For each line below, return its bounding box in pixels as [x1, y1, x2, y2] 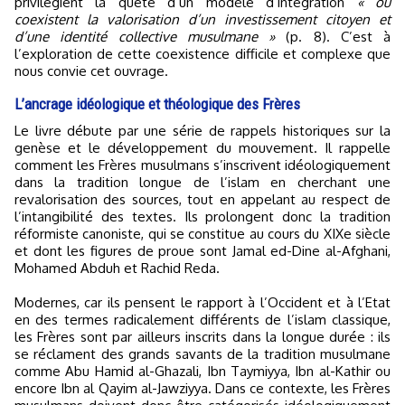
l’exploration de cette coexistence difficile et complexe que [14, 45, 391, 62]
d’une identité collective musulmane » [14, 28, 275, 45]
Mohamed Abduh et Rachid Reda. [14, 259, 220, 277]
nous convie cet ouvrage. [14, 62, 168, 80]
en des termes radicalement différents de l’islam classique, [14, 311, 391, 328]
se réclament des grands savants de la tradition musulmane [14, 345, 391, 363]
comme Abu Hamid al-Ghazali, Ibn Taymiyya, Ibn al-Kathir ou [14, 363, 391, 380]
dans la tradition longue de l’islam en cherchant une [14, 174, 391, 191]
